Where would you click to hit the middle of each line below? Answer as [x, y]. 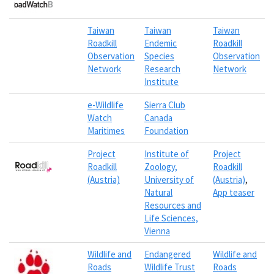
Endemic [161, 43]
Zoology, [161, 166]
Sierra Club [165, 105]
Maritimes [106, 130]
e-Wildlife [106, 105]
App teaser [234, 192]
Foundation [166, 130]
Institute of [167, 154]
